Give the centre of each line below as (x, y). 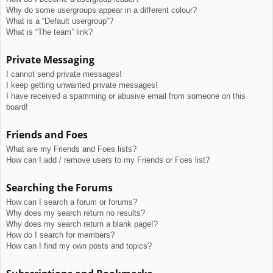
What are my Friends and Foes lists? (71, 149)
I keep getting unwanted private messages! (82, 85)
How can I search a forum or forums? (72, 202)
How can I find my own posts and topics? (79, 246)
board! (17, 107)
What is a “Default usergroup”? (60, 21)
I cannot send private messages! (64, 74)
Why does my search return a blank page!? (82, 224)
